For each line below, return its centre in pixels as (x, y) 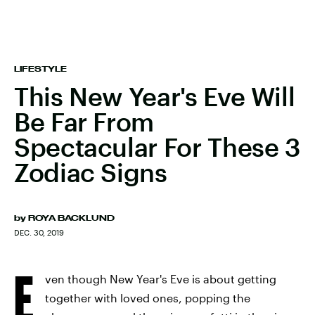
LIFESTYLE (40, 69)
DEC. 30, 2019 (39, 232)
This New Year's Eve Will (155, 96)
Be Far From (84, 122)
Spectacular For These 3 (157, 147)
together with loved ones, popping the (148, 298)
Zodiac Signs (91, 172)
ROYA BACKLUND (71, 218)
